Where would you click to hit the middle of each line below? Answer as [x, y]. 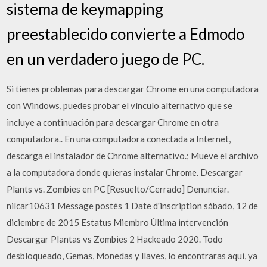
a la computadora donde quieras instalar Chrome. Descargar [125, 172]
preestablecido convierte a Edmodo [126, 34]
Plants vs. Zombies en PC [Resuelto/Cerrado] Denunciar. [118, 189]
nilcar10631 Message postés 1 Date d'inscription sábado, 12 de [133, 205]
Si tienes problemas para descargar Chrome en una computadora [133, 89]
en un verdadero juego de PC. [106, 59]
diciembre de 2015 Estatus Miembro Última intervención [118, 222]
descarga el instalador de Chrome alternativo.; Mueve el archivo [133, 155]
